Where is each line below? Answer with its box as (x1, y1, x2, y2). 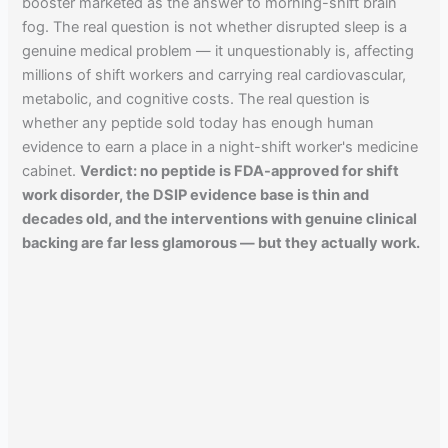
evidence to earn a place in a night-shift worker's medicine (22, 137, 419, 156)
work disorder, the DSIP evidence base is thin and (22, 185, 370, 204)
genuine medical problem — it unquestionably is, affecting (22, 41, 415, 60)
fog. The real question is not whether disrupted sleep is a (22, 17, 408, 36)
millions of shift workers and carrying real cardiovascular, (22, 65, 407, 84)
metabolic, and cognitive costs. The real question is (22, 89, 371, 108)
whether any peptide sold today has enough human (22, 113, 375, 132)
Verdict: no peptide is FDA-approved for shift (80, 161, 400, 180)
